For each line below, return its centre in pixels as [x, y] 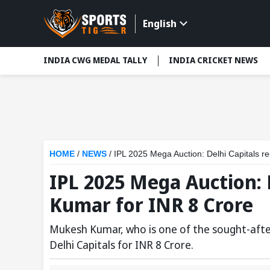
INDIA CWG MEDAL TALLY [95, 60]
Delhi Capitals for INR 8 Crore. [121, 244]
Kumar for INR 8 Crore [151, 204]
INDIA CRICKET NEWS [213, 60]
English [159, 24]
